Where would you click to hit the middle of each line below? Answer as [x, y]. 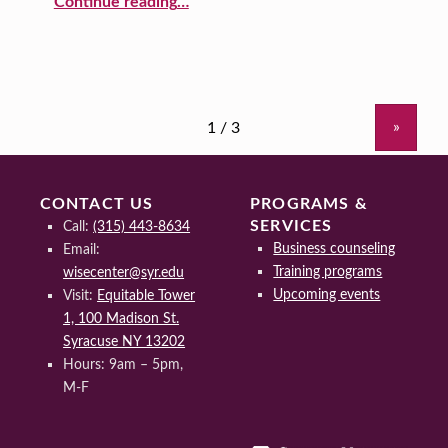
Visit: [80, 296]
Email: [82, 250]
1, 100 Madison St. [121, 319]
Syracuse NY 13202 [124, 342]
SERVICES [291, 226]
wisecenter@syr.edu [124, 273]
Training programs [328, 272]
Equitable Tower [146, 296]
